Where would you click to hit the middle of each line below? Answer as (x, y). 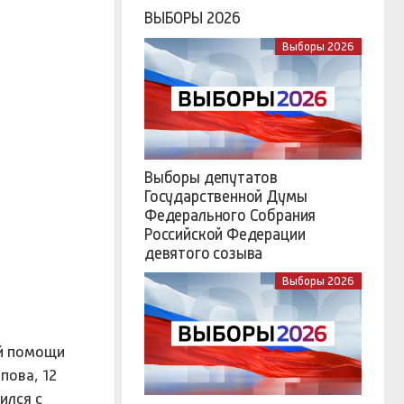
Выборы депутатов (211, 178)
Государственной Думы (226, 197)
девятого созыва (204, 254)
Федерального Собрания (230, 216)
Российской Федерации (225, 235)
